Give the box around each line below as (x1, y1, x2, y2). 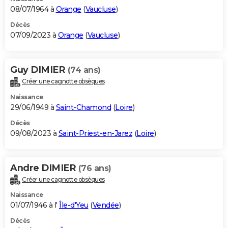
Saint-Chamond (55, 102, 111, 112)
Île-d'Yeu (59, 201, 89, 210)
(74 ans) (67, 65, 101, 75)
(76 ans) (78, 163, 111, 173)
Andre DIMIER (10, 162, 78, 174)
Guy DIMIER (10, 64, 68, 75)
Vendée (92, 201, 119, 210)
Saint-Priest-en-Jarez (58, 128, 132, 138)
